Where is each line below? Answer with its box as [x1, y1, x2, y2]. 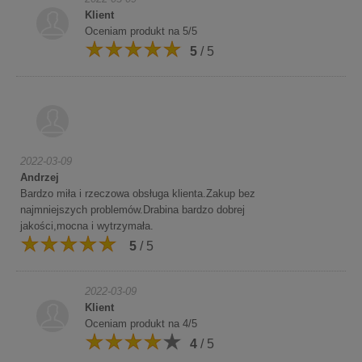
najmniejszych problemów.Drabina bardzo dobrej [20, 204, 245, 216]
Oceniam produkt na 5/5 [85, 25, 197, 37]
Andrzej [20, 171, 59, 183]
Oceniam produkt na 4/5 [85, 318, 197, 330]
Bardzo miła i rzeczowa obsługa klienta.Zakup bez [20, 187, 255, 200]
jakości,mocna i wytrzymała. [20, 220, 154, 232]
